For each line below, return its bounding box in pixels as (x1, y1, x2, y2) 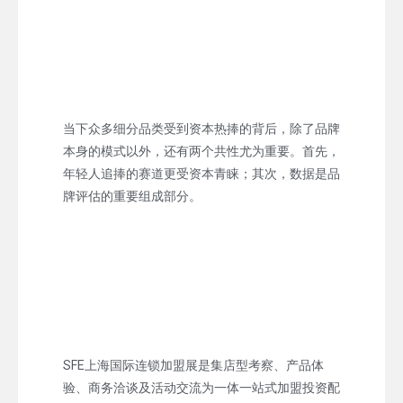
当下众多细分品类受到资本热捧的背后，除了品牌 (63, 121, 340, 136)
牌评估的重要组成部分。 (63, 188, 201, 203)
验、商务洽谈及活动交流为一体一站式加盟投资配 (63, 380, 340, 395)
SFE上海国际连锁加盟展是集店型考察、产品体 (63, 357, 324, 372)
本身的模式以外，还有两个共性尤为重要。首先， (63, 143, 340, 158)
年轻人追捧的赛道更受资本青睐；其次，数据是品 (63, 166, 340, 181)
